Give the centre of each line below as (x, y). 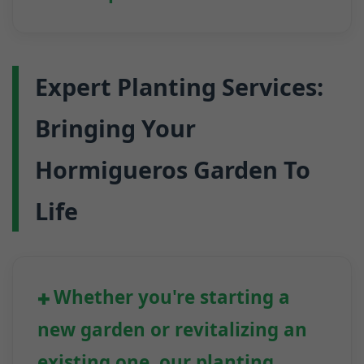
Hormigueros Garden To (173, 170)
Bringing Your (115, 128)
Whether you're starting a (172, 297)
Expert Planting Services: (179, 87)
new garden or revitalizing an (172, 330)
